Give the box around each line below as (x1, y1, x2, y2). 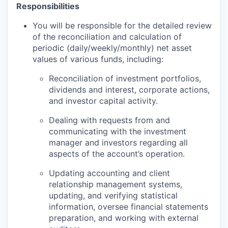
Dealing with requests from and (49, 115, 170, 125)
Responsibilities (16, 1, 79, 11)
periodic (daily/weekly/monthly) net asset (33, 43, 192, 53)
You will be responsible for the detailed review (33, 20, 212, 31)
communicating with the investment (49, 126, 186, 136)
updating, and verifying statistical (49, 190, 178, 201)
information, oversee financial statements (49, 202, 208, 212)
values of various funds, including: (33, 54, 163, 64)
